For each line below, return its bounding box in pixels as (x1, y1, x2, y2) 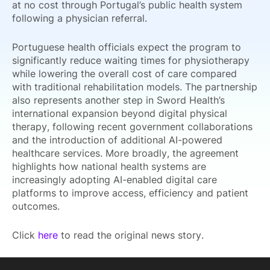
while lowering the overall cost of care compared (12, 67, 237, 80)
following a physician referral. (12, 12, 147, 24)
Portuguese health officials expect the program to (12, 41, 241, 53)
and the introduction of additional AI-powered (12, 134, 222, 146)
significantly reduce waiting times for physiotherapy (12, 54, 250, 66)
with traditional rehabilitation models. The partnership (12, 81, 257, 93)
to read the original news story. (58, 229, 204, 241)
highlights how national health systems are (12, 160, 206, 172)
